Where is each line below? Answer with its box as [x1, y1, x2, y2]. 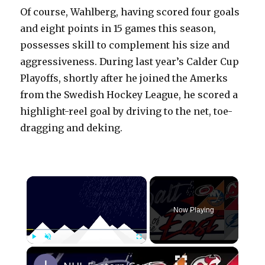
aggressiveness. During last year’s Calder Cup [20, 56, 240, 68]
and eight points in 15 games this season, [20, 22, 216, 35]
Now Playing [173, 206, 215, 215]
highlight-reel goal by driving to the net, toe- [20, 105, 233, 118]
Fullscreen [139, 247, 172, 253]
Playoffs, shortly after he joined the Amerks [20, 72, 228, 85]
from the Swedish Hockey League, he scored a [20, 89, 238, 101]
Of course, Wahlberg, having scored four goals [20, 6, 240, 18]
